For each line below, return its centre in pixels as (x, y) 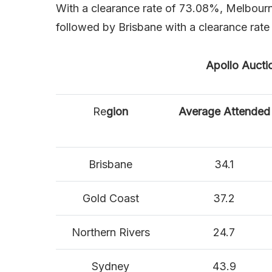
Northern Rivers (110, 233)
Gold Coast (110, 199)
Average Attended (224, 112)
